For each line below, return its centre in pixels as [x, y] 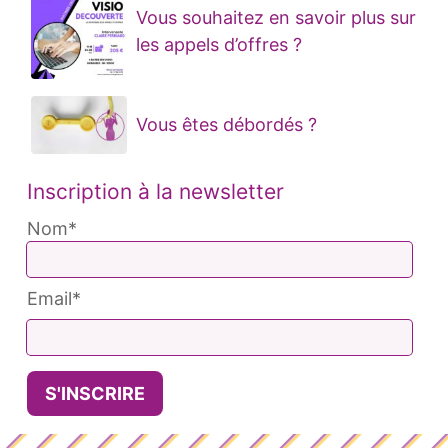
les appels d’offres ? [219, 45]
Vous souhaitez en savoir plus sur [276, 18]
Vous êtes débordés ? [226, 125]
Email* [54, 298]
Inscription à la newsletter [155, 191]
